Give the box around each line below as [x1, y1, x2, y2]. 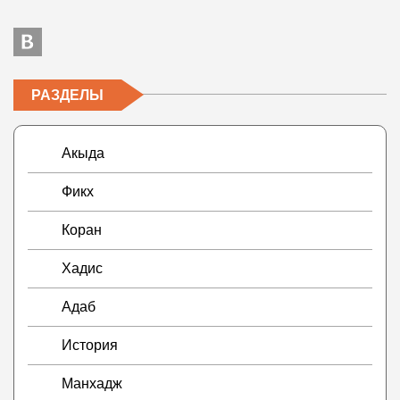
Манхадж [62, 376, 122, 392]
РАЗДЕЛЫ [31, 87, 104, 104]
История [62, 337, 118, 354]
